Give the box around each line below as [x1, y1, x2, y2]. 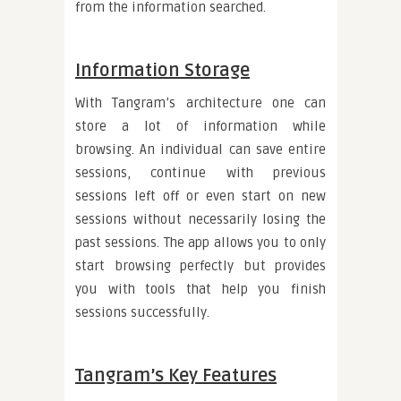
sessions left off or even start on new [75, 188, 326, 205]
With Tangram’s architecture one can [75, 95, 326, 112]
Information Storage [75, 60, 250, 82]
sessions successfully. [75, 304, 209, 321]
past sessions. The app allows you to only [75, 235, 326, 252]
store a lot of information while [75, 118, 326, 135]
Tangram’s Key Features [75, 365, 277, 388]
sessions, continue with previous [75, 165, 326, 182]
